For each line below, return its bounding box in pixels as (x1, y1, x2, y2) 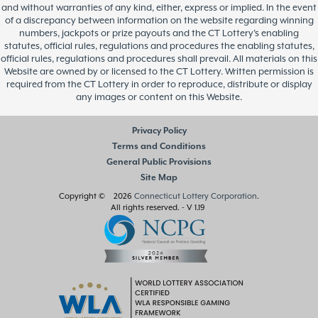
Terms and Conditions (112, 141, 206, 152)
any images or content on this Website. (76, 92, 242, 103)
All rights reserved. (111, 202, 180, 212)
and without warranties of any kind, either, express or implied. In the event (1, 2, 317, 13)
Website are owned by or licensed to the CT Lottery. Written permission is (4, 66, 314, 77)
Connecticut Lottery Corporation (134, 191, 257, 201)
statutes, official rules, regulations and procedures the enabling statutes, (4, 40, 314, 52)
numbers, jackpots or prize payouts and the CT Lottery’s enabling (19, 28, 299, 39)
